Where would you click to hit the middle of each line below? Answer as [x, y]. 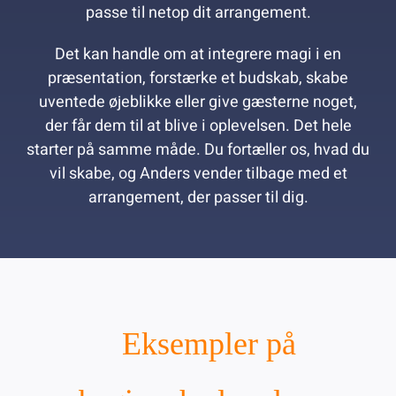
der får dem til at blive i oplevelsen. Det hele [198, 126]
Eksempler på [209, 344]
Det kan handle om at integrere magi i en [198, 55]
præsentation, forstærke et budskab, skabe [198, 79]
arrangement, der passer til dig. [198, 198]
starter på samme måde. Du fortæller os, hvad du [198, 150]
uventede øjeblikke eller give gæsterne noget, [198, 103]
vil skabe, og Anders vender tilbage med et [198, 174]
